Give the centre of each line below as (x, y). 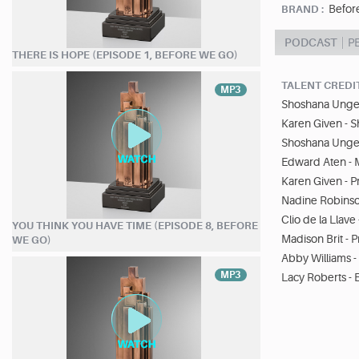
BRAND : (303, 9)
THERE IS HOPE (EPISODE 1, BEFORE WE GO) (125, 54)
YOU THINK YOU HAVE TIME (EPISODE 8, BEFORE (135, 225)
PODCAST (311, 42)
